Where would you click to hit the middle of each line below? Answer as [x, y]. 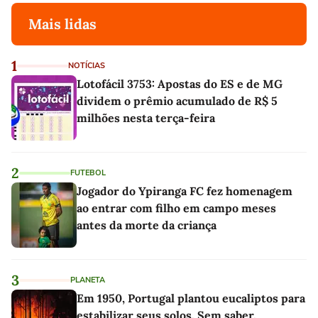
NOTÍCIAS [87, 66]
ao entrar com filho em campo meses [176, 208]
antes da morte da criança [147, 225]
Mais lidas [62, 24]
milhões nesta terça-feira [146, 118]
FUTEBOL [88, 173]
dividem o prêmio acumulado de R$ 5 [177, 101]
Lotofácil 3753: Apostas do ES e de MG [180, 84]
